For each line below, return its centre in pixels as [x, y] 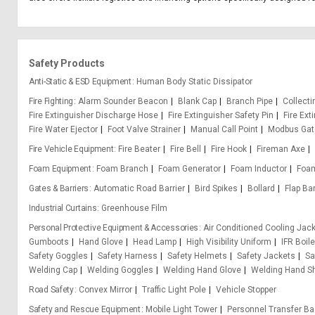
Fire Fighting [51, 101]
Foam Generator [189, 169]
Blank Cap [198, 101]
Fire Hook [229, 149]
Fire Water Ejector [63, 129]
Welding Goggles [120, 270]
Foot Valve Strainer [144, 129]
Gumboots [49, 242]
